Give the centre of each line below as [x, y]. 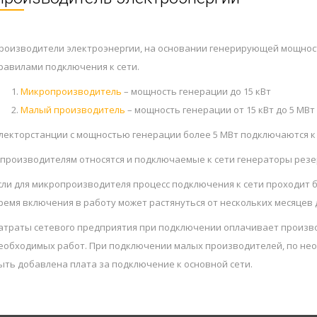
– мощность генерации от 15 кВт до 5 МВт [220, 110]
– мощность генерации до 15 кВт [196, 91]
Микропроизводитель [71, 91]
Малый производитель [73, 110]
